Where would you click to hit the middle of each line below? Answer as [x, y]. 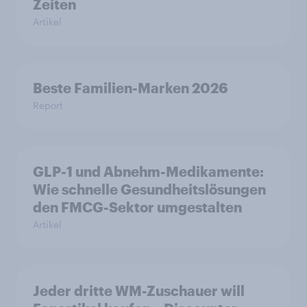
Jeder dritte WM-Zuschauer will [139, 291]
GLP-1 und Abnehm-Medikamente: [148, 172]
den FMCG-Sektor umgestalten [137, 207]
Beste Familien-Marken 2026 [130, 88]
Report [48, 106]
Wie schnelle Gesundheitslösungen [149, 189]
